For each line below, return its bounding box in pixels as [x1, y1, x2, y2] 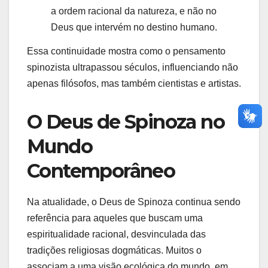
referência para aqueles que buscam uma [27, 213, 203, 223]
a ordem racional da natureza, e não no [51, 6, 217, 17]
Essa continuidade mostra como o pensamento [27, 46, 226, 57]
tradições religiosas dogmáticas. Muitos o [27, 245, 202, 255]
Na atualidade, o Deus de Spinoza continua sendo [27, 197, 240, 207]
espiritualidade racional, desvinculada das [27, 229, 206, 239]
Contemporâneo [27, 159, 175, 183]
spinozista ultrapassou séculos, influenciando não [27, 62, 238, 73]
